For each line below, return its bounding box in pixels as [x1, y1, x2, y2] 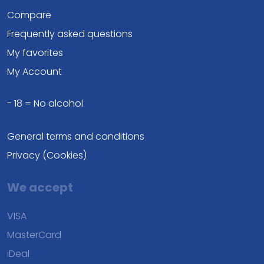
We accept [7, 179, 73, 196]
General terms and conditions [7, 130, 144, 143]
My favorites [7, 46, 63, 60]
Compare [7, 8, 51, 22]
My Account [7, 65, 62, 78]
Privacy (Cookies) [7, 148, 87, 162]
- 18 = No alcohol [7, 97, 83, 110]
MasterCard [7, 228, 61, 242]
